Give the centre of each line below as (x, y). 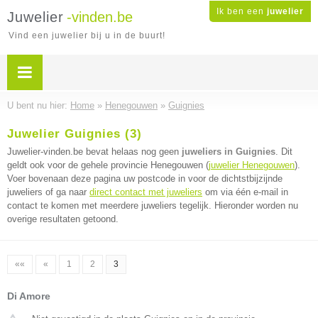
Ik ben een (242, 11)
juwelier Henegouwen (252, 165)
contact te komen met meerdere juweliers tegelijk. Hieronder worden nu (153, 205)
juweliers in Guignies (229, 152)
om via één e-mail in (245, 192)
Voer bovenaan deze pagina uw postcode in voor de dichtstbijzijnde (145, 179)
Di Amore (29, 296)
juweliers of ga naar (48, 192)
